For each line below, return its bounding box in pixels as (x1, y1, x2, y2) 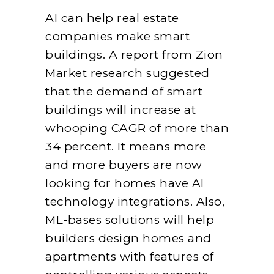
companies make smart (45, 29, 190, 43)
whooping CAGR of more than (45, 120, 229, 135)
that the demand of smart (45, 84, 202, 98)
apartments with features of (45, 249, 214, 264)
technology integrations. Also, (45, 194, 224, 209)
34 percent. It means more (45, 139, 207, 154)
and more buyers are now (45, 157, 202, 172)
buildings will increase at (45, 102, 196, 117)
